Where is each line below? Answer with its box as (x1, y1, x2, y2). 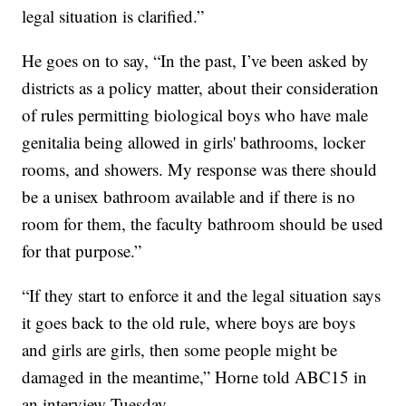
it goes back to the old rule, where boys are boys (22, 310, 356, 333)
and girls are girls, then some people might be (22, 337, 338, 361)
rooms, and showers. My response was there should (22, 157, 378, 180)
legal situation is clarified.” (22, 4, 205, 27)
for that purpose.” (22, 238, 142, 262)
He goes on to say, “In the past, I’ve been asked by (22, 48, 370, 72)
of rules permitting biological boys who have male (22, 102, 369, 126)
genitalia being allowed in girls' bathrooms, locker (22, 130, 366, 153)
